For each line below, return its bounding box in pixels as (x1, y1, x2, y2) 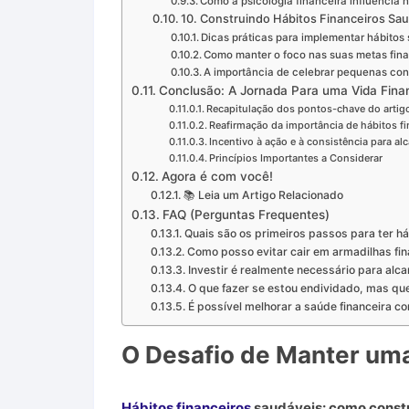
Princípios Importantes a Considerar (208, 151, 383, 164)
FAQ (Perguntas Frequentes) (162, 206, 330, 222)
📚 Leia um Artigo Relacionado (183, 187, 343, 202)
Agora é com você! (161, 168, 273, 184)
